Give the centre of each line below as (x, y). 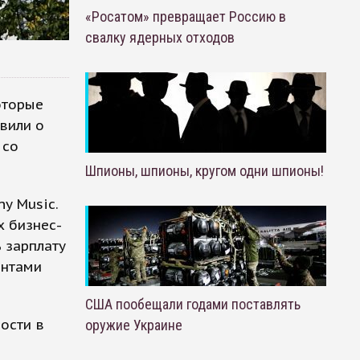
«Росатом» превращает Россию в (185, 16)
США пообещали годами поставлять (192, 304)
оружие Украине (133, 325)
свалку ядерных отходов (160, 37)
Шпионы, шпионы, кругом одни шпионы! (204, 171)
